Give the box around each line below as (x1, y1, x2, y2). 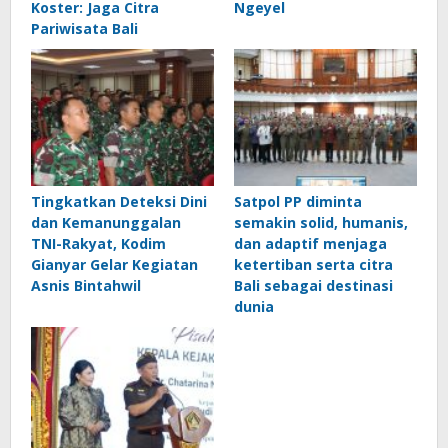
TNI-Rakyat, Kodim (31, 234, 166, 254)
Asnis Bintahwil (31, 276, 141, 296)
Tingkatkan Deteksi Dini (31, 192, 207, 212)
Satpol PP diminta (234, 192, 362, 212)
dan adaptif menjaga (234, 234, 387, 254)
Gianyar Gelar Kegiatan (31, 255, 198, 275)
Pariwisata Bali (31, 18, 138, 38)
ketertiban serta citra (234, 255, 393, 275)
